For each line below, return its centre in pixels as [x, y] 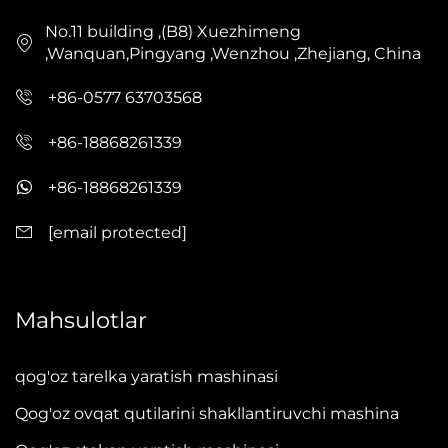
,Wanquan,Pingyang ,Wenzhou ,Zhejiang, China [233, 54]
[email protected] [117, 232]
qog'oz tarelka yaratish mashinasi [146, 377]
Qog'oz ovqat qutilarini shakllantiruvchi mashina [207, 414]
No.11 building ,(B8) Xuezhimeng [173, 32]
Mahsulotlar [81, 320]
